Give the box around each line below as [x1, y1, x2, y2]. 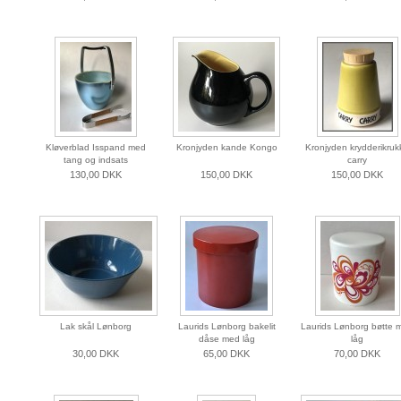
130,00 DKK [70, 169, 122, 181]
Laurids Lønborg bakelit [177, 321, 276, 332]
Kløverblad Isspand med [46, 142, 146, 153]
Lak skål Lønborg [60, 321, 132, 332]
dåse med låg [198, 334, 255, 345]
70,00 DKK [334, 348, 380, 360]
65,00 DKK [203, 348, 250, 360]
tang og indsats [64, 155, 128, 166]
